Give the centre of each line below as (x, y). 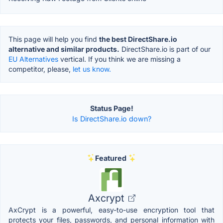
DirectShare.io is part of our (165, 49)
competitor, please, (41, 69)
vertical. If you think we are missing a (119, 59)
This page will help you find (54, 39)
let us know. (92, 69)
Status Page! (111, 108)
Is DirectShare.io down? (111, 118)
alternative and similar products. (64, 49)
